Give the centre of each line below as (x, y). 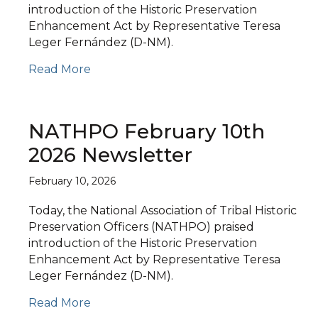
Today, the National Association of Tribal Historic (163, 210)
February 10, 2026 (72, 181)
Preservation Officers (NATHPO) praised (141, 227)
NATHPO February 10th (147, 131)
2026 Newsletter (110, 155)
